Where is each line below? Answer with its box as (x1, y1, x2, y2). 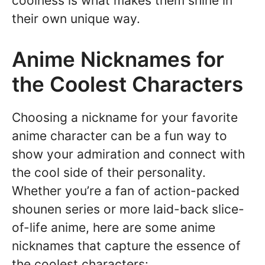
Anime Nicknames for (12, 46, 224, 72)
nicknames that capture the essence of (12, 238, 241, 253)
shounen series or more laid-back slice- (12, 201, 244, 216)
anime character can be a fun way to (12, 128, 227, 143)
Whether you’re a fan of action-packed (12, 183, 240, 198)
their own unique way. (12, 11, 140, 26)
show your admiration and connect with (12, 146, 245, 161)
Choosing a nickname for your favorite (12, 109, 238, 125)
